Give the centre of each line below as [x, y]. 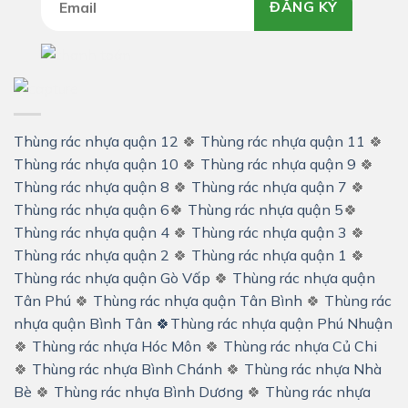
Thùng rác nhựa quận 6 [92, 209]
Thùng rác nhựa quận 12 [96, 141]
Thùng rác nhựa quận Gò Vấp [112, 277]
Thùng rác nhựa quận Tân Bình [198, 300]
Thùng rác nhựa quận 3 [269, 232]
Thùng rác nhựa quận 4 [92, 232]
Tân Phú [42, 300]
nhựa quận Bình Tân [83, 323]
